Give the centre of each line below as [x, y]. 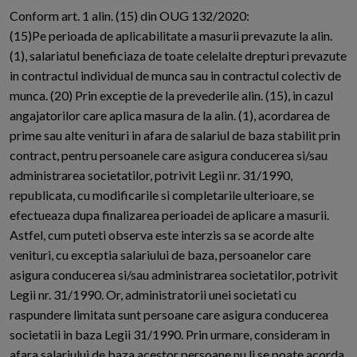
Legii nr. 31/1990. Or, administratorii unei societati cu [153, 295]
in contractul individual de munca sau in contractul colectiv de [175, 76]
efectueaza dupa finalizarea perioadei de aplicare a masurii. [169, 215]
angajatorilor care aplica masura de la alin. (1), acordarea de [170, 116]
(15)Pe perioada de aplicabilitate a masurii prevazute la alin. [171, 36]
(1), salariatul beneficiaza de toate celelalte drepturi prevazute [178, 56]
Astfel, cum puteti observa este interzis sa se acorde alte [162, 235]
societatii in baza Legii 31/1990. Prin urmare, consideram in [170, 335]
